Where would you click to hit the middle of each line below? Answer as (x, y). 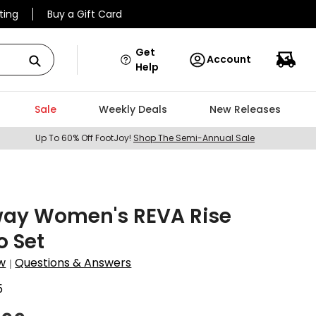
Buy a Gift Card (85, 14)
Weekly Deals (133, 109)
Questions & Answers (73, 263)
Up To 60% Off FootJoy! (84, 138)
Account (229, 59)
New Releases (245, 109)
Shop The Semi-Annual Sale (194, 138)
